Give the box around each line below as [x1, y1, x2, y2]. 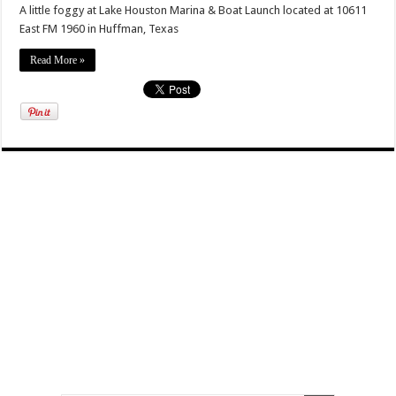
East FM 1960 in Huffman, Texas [19, 21, 179, 35]
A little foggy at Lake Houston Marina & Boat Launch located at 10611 [19, 3, 368, 17]
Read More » [30, 53, 86, 66]
